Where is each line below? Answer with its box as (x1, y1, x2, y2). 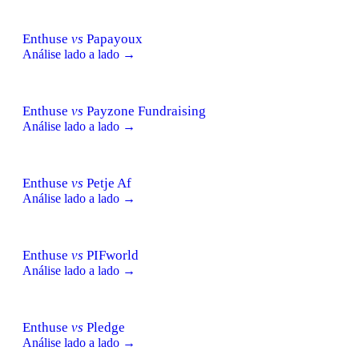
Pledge (83, 319, 125, 335)
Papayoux (83, 30, 143, 46)
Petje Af (83, 175, 131, 191)
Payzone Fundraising (83, 103, 206, 119)
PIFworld (83, 247, 139, 263)
